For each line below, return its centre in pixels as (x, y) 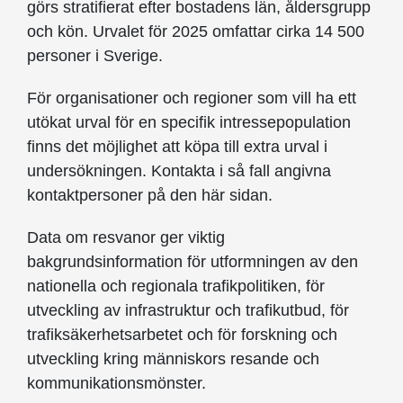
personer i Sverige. (95, 56)
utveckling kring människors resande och (173, 359)
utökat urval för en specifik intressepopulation (189, 123)
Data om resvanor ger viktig (126, 238)
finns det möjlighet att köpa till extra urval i (177, 147)
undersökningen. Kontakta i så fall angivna (179, 171)
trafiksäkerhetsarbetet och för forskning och (182, 335)
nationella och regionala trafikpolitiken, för (176, 287)
